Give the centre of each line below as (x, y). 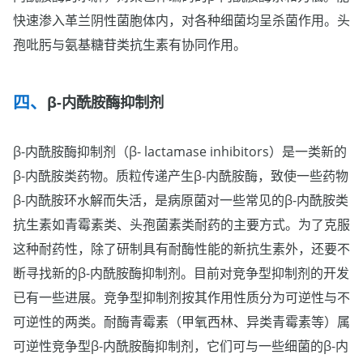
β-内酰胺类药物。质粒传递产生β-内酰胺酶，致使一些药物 (181, 175)
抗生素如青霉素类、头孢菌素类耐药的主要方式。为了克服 (181, 224)
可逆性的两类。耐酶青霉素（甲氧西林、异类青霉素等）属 (181, 321)
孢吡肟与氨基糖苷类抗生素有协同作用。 (130, 44)
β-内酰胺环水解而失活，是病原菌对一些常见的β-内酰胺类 (181, 200)
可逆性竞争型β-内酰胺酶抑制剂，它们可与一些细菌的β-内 (181, 346)
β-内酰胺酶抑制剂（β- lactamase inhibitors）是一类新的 (180, 151)
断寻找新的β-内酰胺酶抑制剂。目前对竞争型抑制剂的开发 (181, 273)
